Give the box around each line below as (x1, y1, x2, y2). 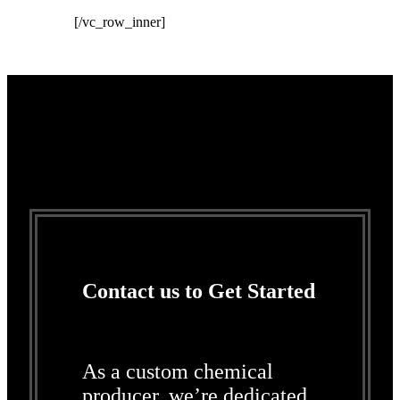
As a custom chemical (82, 360, 273, 384)
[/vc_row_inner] (74, 14, 165, 30)
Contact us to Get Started (82, 279, 315, 304)
